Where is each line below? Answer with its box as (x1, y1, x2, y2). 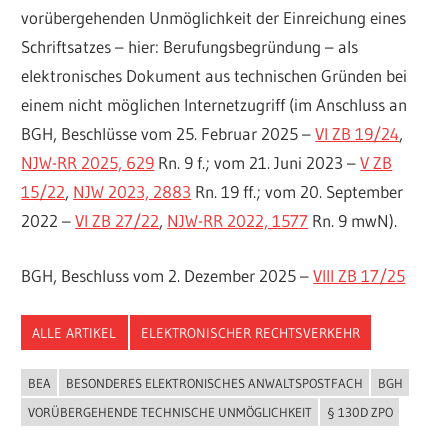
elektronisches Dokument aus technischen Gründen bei (21, 65, 408, 87)
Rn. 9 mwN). (308, 210, 405, 232)
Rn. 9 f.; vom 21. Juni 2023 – (154, 152, 361, 174)
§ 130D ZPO (326, 404, 393, 421)
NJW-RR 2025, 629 (21, 152, 155, 174)
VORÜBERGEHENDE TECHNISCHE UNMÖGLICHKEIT (27, 404, 312, 421)
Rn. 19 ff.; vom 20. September (191, 181, 404, 203)
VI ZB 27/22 (75, 210, 160, 232)
